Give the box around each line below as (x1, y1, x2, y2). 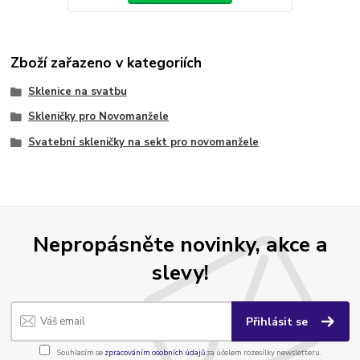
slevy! (151, 258, 209, 288)
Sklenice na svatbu (27, 84, 127, 99)
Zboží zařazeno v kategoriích (10, 53, 202, 73)
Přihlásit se (246, 313, 312, 329)
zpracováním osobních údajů (104, 347, 205, 358)
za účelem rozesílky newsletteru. (204, 347, 321, 358)
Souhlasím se (55, 347, 104, 358)
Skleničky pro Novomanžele (27, 109, 169, 125)
